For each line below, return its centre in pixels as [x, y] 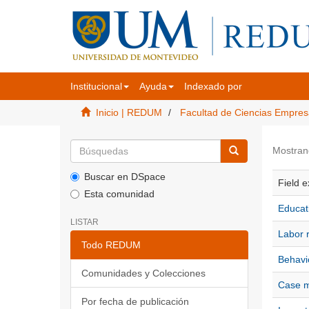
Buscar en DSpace [125, 177]
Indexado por [213, 86]
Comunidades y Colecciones [143, 273]
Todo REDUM [111, 245]
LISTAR [84, 222]
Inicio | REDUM [129, 112]
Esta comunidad [119, 194]
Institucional [96, 86]
